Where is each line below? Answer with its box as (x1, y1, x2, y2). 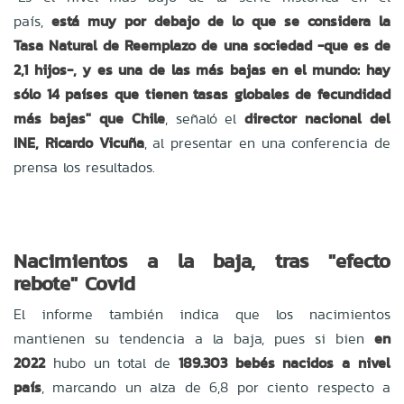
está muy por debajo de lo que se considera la (51, 10, 390, 32)
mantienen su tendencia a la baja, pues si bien (14, 327, 374, 349)
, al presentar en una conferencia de (143, 132, 390, 153)
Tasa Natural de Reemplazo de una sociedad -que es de (14, 34, 390, 56)
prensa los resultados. (14, 156, 155, 178)
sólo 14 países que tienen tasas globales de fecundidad (14, 83, 390, 105)
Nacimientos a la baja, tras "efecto (14, 245, 390, 275)
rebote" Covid (14, 268, 135, 298)
